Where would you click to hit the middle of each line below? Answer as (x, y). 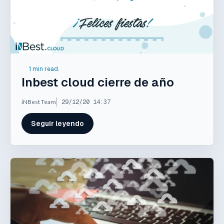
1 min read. (44, 69)
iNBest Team (39, 101)
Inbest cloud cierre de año (98, 82)
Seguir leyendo (57, 123)
